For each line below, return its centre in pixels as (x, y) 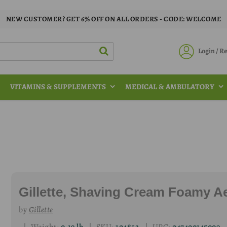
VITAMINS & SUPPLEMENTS (58, 87)
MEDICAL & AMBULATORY (170, 87)
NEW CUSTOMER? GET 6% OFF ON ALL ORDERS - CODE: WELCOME (113, 19)
